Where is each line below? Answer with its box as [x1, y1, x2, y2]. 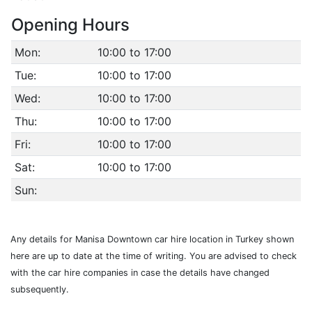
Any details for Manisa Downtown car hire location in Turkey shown [10, 234, 294, 244]
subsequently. [10, 284, 69, 295]
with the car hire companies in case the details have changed [10, 267, 270, 278]
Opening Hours [11, 15, 130, 35]
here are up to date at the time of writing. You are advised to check [10, 251, 297, 261]
